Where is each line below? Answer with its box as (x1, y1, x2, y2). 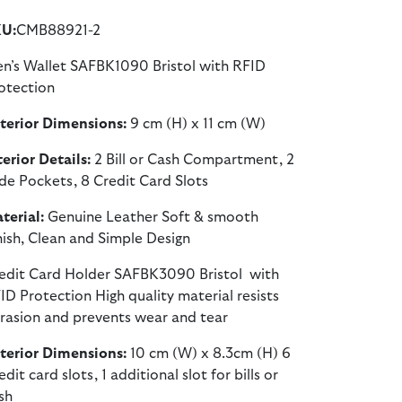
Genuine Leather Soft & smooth (48, 210, 258, 224)
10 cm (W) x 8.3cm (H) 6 (130, 346, 291, 361)
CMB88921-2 (16, 23, 100, 38)
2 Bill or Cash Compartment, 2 (91, 153, 294, 167)
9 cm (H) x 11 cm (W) (130, 117, 269, 131)
